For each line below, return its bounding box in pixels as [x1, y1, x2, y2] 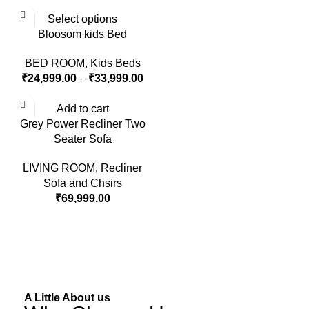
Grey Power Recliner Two [19, 117, 146, 130]
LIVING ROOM [23, 161, 95, 174]
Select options [48, 12, 117, 25]
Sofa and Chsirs [43, 177, 122, 189]
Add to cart [56, 102, 109, 114]
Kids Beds [90, 57, 141, 69]
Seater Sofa [53, 132, 112, 145]
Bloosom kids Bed [38, 28, 127, 40]
